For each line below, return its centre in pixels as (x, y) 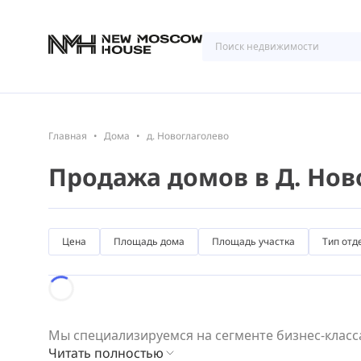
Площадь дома (149, 241)
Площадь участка (253, 241)
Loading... (77, 284)
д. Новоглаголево (188, 136)
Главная (68, 136)
